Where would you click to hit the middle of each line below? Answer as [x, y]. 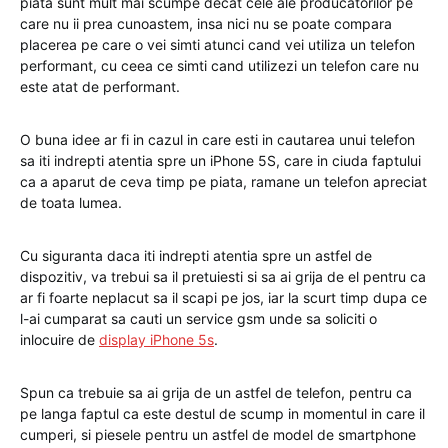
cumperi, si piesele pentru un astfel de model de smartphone [218, 435]
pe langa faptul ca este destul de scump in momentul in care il [222, 414]
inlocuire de [59, 340]
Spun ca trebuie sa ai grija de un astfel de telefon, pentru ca [216, 393]
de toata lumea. [71, 203]
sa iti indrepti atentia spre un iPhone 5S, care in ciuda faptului [220, 161]
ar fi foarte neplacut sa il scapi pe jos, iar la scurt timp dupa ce [223, 298]
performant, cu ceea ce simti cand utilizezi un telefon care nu [219, 66]
